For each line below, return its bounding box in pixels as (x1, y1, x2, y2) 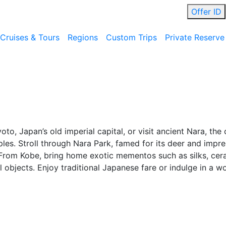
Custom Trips (106, 32, 157, 42)
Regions (68, 32, 98, 42)
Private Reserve (165, 32, 224, 42)
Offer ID (191, 7, 222, 17)
